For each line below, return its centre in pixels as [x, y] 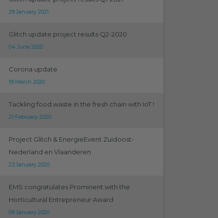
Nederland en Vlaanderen [50, 152]
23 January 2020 [29, 164]
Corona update [33, 69]
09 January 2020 [29, 212]
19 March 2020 [27, 82]
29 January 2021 [28, 12]
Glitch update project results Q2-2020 [68, 34]
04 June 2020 [26, 47]
